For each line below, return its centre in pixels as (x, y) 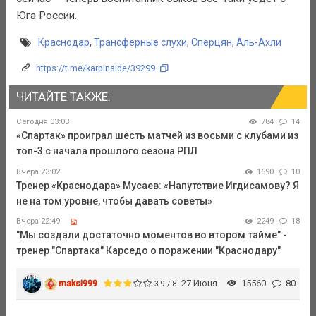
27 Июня (200, 284)
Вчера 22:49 (38, 221)
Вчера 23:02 (38, 171)
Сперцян (211, 42)
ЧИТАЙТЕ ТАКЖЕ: (63, 97)
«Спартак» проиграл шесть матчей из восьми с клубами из (157, 135)
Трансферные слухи (140, 42)
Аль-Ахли (259, 42)
